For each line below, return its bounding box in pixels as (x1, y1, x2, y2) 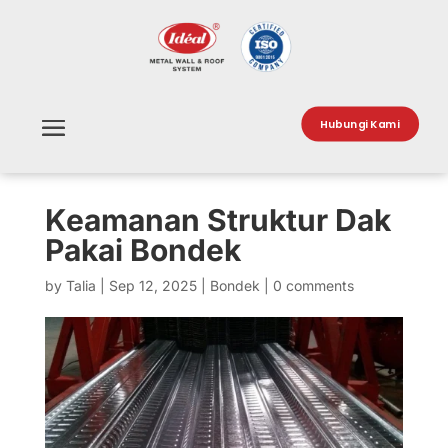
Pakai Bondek (44, 231, 241, 268)
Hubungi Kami (320, 115, 400, 132)
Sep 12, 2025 (108, 276, 197, 294)
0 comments (272, 276, 354, 294)
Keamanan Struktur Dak (44, 201, 391, 238)
